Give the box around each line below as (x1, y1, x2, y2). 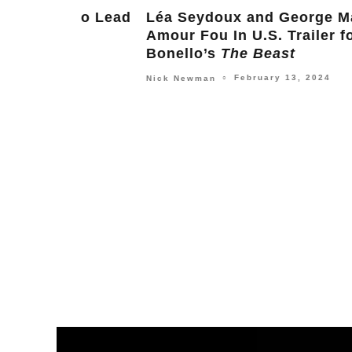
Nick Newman (82, 73, 152, 82)
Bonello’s (82, 46, 157, 61)
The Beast (157, 46, 232, 61)
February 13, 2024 (170, 73, 267, 82)
